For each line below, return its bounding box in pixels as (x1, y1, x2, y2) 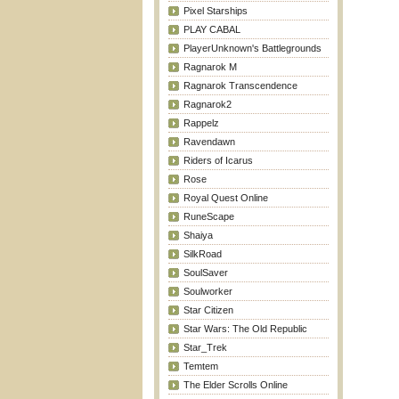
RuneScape (183, 211, 234, 222)
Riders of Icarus (183, 155, 253, 166)
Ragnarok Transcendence (183, 80, 297, 91)
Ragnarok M (183, 61, 237, 72)
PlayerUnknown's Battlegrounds (183, 43, 322, 53)
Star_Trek (183, 342, 227, 353)
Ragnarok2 (183, 99, 232, 110)
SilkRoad (183, 248, 222, 259)
